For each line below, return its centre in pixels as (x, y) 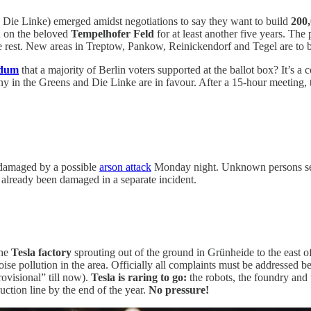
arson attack (125, 167)
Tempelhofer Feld (112, 33)
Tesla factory (41, 252)
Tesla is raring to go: (139, 277)
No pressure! (179, 289)
